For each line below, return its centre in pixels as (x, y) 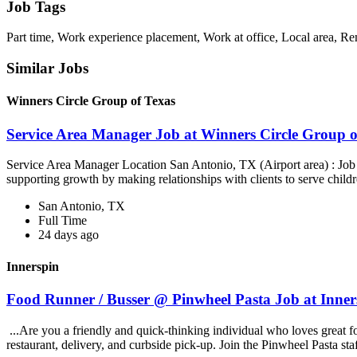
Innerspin (33, 266)
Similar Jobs (47, 69)
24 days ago (69, 235)
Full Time (63, 221)
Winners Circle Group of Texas (91, 101)
